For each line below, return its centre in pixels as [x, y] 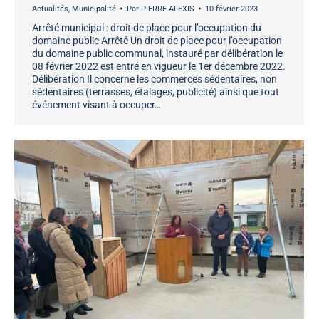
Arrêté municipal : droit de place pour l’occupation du [147, 27]
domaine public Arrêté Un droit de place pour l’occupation [157, 40]
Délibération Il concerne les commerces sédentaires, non [155, 79]
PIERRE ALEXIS [168, 9]
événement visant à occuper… [96, 104]
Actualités [50, 9]
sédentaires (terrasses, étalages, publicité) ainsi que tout [156, 91]
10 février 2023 [231, 9]
